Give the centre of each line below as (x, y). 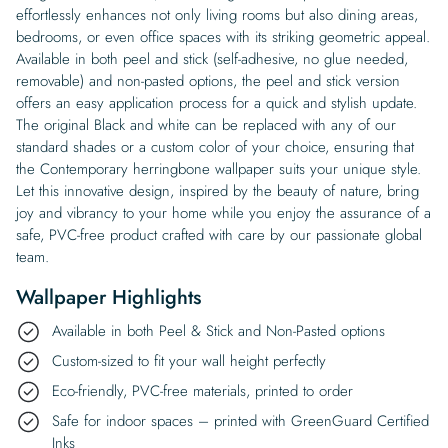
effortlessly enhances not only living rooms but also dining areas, (217, 14)
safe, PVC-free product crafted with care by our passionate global (219, 234)
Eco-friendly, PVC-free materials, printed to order (202, 390)
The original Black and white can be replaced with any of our (206, 124)
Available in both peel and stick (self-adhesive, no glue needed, (212, 58)
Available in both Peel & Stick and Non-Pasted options (218, 330)
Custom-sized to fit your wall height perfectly (189, 360)
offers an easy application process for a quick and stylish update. (216, 102)
